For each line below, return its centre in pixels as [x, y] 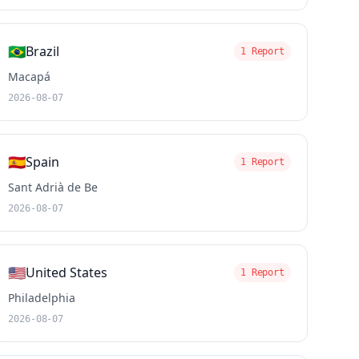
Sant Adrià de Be [53, 187]
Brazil [43, 51]
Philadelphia [42, 298]
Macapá [30, 77]
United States [67, 272]
